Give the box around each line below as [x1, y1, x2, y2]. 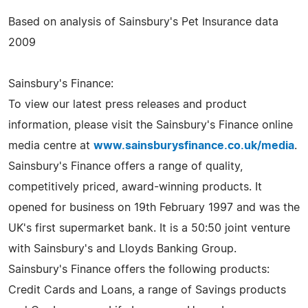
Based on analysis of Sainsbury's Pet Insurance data [8, 16, 278, 27]
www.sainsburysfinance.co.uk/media [93, 140, 294, 151]
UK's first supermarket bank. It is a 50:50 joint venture [8, 222, 290, 234]
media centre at [8, 140, 93, 151]
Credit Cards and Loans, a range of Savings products [8, 284, 286, 296]
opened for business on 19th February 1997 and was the [8, 201, 300, 213]
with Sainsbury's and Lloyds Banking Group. [8, 243, 236, 254]
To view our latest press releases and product [8, 98, 247, 110]
